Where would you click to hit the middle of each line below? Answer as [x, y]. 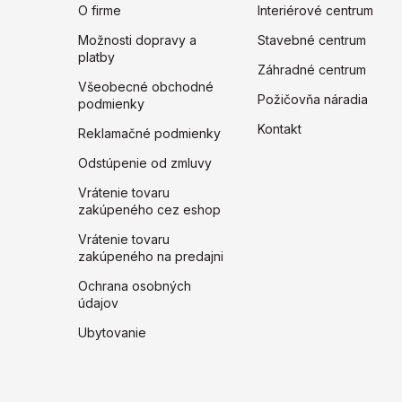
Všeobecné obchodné [146, 87]
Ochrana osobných [135, 286]
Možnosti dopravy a [137, 40]
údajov [98, 303]
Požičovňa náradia [313, 100]
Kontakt [280, 129]
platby [96, 57]
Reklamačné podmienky [149, 134]
